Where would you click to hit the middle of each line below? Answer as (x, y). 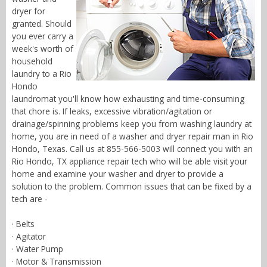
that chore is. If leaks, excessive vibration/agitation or (112, 111)
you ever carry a (43, 36)
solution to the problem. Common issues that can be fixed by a (132, 187)
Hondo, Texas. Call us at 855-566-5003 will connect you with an (132, 149)
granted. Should (42, 24)
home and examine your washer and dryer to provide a (118, 174)
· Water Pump (38, 249)
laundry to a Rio (42, 74)
